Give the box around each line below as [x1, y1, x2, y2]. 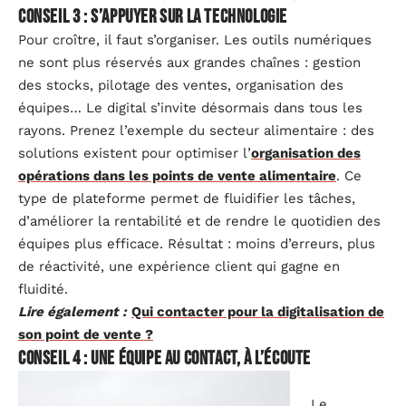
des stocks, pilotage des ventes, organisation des [18, 77, 343, 93]
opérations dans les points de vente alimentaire [18, 168, 336, 184]
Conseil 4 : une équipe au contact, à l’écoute [18, 347, 311, 370]
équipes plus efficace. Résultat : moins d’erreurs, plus [18, 236, 375, 252]
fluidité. [18, 281, 68, 297]
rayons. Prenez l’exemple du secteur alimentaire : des [18, 122, 374, 139]
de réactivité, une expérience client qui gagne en [18, 258, 340, 275]
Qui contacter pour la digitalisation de [131, 304, 384, 320]
